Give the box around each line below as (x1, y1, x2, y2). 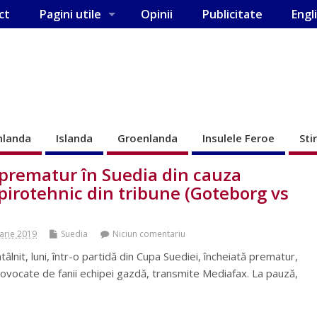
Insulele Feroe (202, 130, 275, 145)
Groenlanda (117, 130, 178, 145)
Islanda (56, 130, 93, 145)
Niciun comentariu (113, 227, 185, 240)
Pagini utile (38, 6, 101, 23)
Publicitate (201, 6, 263, 23)
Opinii (141, 6, 173, 23)
